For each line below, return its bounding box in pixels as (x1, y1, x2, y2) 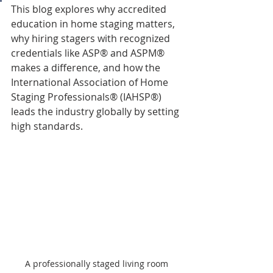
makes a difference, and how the (11, 61, 163, 74)
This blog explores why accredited (11, 2, 169, 16)
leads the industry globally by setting (11, 105, 182, 118)
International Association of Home (11, 76, 171, 89)
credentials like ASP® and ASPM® (11, 46, 167, 60)
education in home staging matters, (11, 17, 177, 30)
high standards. (11, 119, 83, 133)
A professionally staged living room (24, 258, 171, 270)
